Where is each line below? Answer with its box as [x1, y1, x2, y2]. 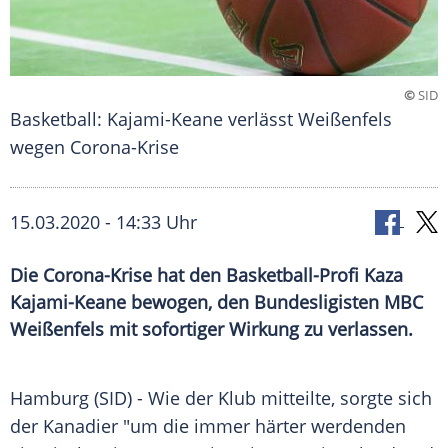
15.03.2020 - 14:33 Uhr [10, 210, 197, 235]
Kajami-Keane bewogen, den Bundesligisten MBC [10, 290, 423, 315]
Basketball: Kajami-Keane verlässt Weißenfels [10, 107, 392, 132]
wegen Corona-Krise [10, 135, 179, 160]
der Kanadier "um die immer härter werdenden [10, 414, 406, 439]
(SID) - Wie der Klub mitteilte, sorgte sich [89, 386, 432, 411]
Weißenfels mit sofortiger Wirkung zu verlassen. [10, 317, 413, 342]
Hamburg [10, 386, 89, 411]
